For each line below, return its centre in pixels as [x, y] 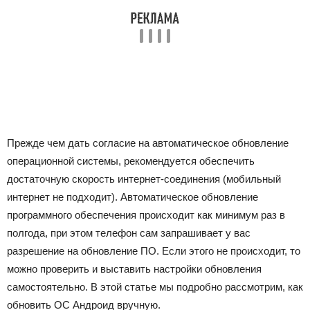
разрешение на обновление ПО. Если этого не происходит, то [154, 251]
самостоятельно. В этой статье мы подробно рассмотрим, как [155, 287]
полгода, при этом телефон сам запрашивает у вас [129, 233]
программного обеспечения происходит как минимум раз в [146, 215]
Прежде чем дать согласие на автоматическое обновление [148, 143]
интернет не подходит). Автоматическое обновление [133, 197]
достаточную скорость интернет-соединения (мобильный [144, 179]
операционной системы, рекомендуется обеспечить [131, 161]
